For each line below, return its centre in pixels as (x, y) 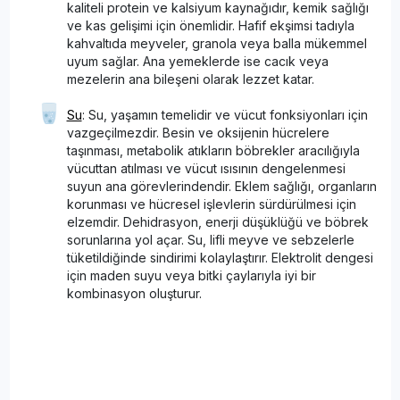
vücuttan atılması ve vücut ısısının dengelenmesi (206, 168)
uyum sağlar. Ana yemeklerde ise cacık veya (197, 61)
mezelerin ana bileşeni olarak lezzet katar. (190, 79)
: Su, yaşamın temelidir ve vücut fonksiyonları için (225, 114)
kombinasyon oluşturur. (134, 293)
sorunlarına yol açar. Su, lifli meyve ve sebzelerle (210, 239)
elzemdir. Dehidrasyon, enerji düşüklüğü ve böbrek (217, 221)
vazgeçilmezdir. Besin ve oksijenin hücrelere (198, 132)
